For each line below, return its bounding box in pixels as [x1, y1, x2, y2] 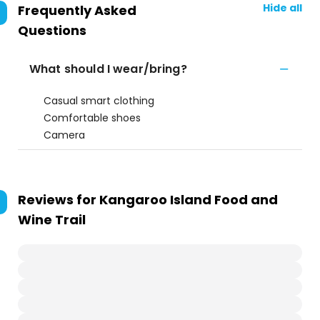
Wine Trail [18, 211, 86, 229]
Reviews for [18, 191, 99, 209]
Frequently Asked [18, 1, 136, 19]
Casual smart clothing [44, 94, 154, 108]
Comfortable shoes [44, 111, 141, 125]
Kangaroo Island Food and [99, 191, 278, 209]
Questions [18, 21, 86, 39]
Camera [44, 128, 85, 142]
